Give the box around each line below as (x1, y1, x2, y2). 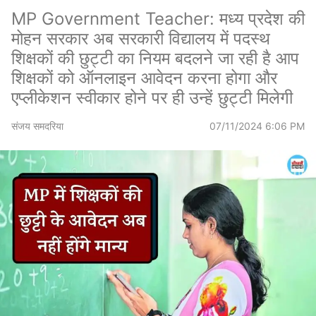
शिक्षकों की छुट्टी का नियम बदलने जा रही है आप (11, 48, 299, 68)
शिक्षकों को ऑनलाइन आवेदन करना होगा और (11, 68, 277, 88)
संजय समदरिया (11, 120, 63, 132)
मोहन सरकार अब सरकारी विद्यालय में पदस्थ (11, 28, 270, 49)
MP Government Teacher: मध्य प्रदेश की (11, 8, 305, 29)
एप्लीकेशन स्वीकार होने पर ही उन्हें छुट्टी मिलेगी (11, 87, 293, 108)
